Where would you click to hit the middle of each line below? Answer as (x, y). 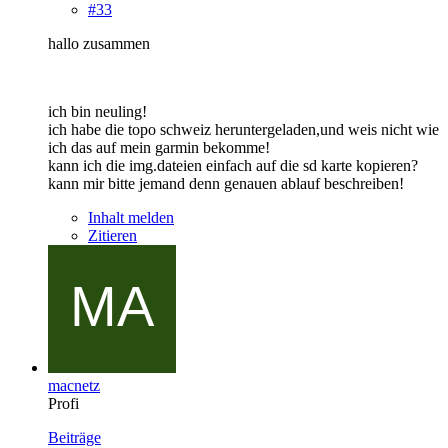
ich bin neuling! (97, 111)
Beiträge (74, 437)
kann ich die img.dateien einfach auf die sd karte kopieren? (233, 165)
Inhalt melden (131, 217)
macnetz (74, 385)
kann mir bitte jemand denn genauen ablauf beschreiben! (226, 183)
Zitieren (112, 235)
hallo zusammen (99, 43)
